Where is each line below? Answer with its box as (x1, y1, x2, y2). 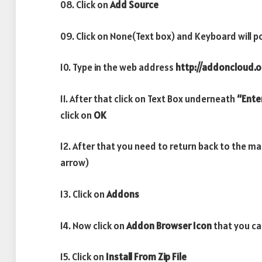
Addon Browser (126, 219, 191, 232)
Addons (106, 188, 139, 201)
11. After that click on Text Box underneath (60, 92, 237, 105)
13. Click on (60, 188, 106, 201)
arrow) (60, 156, 89, 170)
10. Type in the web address (60, 61, 174, 74)
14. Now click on (60, 219, 126, 232)
